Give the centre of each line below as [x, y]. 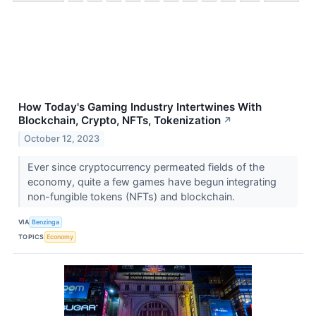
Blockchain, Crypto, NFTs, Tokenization [120, 121]
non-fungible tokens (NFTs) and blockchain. [132, 197]
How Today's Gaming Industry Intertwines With [140, 107]
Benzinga [46, 221]
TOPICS [31, 236]
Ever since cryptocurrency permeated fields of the [146, 167]
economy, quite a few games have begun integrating [152, 182]
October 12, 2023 [62, 139]
